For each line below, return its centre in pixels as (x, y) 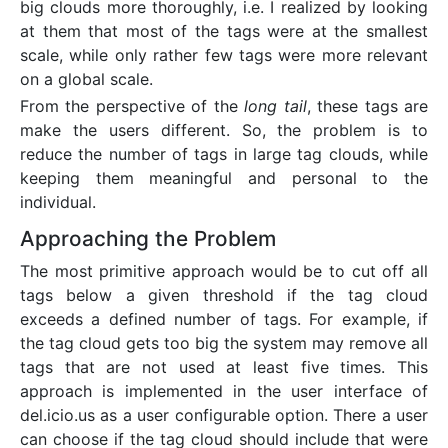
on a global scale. (86, 78)
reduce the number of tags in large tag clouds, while (224, 154)
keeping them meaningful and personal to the (224, 178)
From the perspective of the (132, 106)
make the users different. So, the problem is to (224, 130)
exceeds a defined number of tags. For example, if (224, 318)
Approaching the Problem (148, 238)
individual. (58, 202)
